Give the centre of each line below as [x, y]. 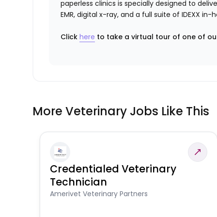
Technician [79, 182]
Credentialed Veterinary [113, 169]
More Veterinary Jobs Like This [121, 111]
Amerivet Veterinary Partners [99, 194]
